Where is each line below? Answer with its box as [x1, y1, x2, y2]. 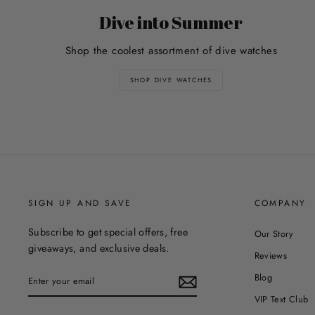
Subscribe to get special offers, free [28, 224, 188, 239]
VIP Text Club [254, 292, 309, 307]
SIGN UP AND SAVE [28, 196, 132, 210]
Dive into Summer [99, 10, 243, 34]
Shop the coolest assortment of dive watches [65, 42, 277, 58]
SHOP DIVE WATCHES [129, 75, 213, 84]
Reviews [254, 248, 288, 262]
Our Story [254, 226, 293, 240]
